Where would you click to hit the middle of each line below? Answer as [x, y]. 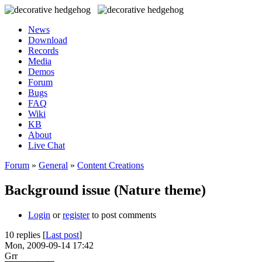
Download [48, 40]
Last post [62, 235]
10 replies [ [25, 235]
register [76, 215]
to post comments [123, 215]
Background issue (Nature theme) [105, 190]
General [53, 165]
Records [43, 51]
